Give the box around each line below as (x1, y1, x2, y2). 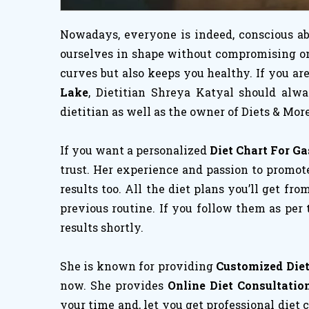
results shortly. (60, 220, 143, 235)
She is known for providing (60, 259, 217, 273)
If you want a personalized (60, 143, 210, 157)
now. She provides (60, 278, 168, 292)
